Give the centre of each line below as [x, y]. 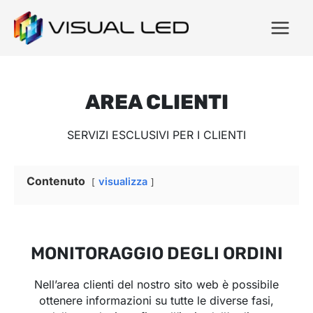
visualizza [123, 182]
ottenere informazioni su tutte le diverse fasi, [156, 300]
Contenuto [56, 181]
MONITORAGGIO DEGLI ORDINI [156, 253]
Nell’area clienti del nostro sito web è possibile [156, 284]
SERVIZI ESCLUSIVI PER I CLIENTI [156, 135]
